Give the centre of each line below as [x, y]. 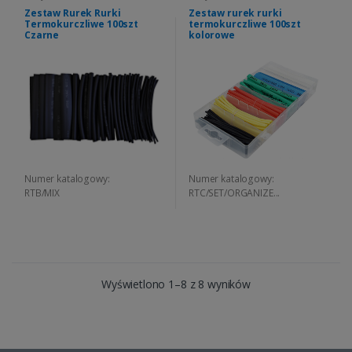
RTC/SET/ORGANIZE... [235, 193]
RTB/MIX [42, 193]
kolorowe [212, 35]
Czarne [42, 35]
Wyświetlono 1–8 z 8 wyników [176, 284]
